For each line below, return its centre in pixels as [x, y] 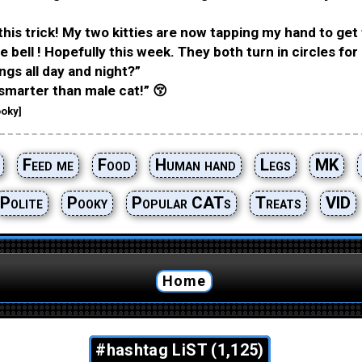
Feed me [48, 165]
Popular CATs [181, 203]
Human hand [195, 165]
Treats [278, 203]
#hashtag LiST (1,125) [180, 350]
